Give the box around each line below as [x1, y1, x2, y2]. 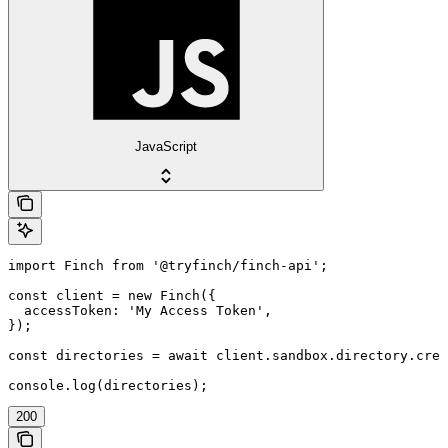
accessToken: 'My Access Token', [8, 302, 272, 318]
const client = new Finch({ [8, 287, 216, 303]
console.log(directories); [8, 377, 208, 393]
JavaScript [135, 138, 197, 154]
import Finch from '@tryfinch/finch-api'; [8, 257, 328, 273]
